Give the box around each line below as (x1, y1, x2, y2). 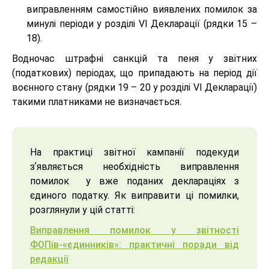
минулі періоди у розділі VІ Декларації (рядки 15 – (26, 17, 257, 29)
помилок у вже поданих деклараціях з (30, 175, 239, 187)
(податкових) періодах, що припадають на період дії (12, 67, 257, 79)
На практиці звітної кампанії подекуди (30, 146, 239, 158)
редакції (30, 253, 68, 265)
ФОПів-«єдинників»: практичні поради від (30, 238, 239, 250)
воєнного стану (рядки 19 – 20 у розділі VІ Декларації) (12, 81, 257, 93)
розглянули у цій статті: (30, 204, 135, 216)
